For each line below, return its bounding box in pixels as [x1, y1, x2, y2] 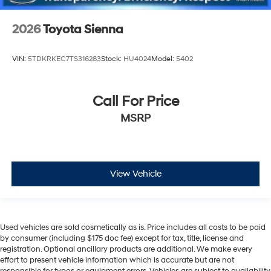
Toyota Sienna [43, 22, 123, 37]
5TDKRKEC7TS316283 [28, 54, 101, 64]
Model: [151, 54, 176, 64]
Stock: [101, 54, 123, 64]
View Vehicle [109, 168, 162, 180]
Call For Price [92, 92, 179, 111]
